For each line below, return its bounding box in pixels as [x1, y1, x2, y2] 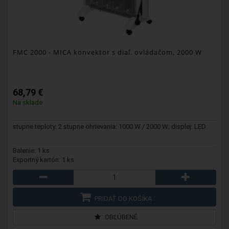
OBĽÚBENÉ [103, 213, 138, 221]
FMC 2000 [13, 48, 47, 57]
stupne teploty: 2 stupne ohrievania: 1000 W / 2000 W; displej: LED [13, 123, 206, 131]
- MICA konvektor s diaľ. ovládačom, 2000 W [47, 48, 202, 57]
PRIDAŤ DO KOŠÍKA [93, 195, 152, 203]
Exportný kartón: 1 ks [13, 156, 74, 164]
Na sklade [13, 99, 42, 107]
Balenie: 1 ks [13, 147, 50, 155]
